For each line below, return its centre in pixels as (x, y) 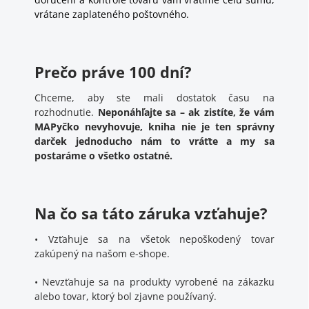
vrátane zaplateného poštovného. (112, 14)
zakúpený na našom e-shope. (102, 253)
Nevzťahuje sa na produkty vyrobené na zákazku (158, 282)
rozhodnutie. (66, 112)
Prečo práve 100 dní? (113, 72)
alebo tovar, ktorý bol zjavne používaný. (126, 296)
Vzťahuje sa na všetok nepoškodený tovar (161, 239)
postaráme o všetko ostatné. (104, 156)
